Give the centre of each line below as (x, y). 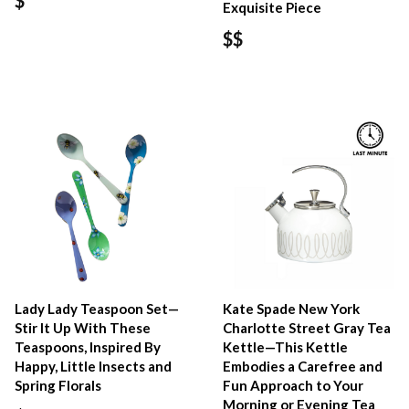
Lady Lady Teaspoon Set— (97, 308)
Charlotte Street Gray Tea (307, 327)
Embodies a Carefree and (303, 366)
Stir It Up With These (83, 327)
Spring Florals (58, 385)
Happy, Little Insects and (93, 366)
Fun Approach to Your (294, 385)
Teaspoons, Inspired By (88, 346)
